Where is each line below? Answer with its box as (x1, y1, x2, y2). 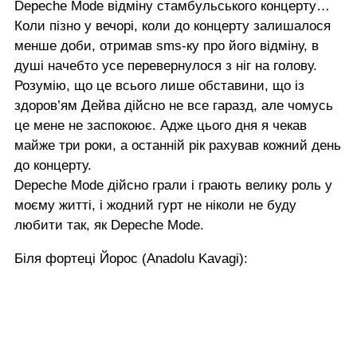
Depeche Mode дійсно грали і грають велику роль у (14, 177, 332, 193)
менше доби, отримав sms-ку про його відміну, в (14, 37, 319, 53)
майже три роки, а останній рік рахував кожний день (14, 137, 341, 153)
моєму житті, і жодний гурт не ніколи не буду (14, 197, 296, 213)
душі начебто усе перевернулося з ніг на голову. (14, 57, 317, 73)
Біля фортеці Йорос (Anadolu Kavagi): (14, 250, 248, 266)
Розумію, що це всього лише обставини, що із (14, 77, 304, 93)
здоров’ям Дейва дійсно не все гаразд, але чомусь (14, 97, 333, 113)
